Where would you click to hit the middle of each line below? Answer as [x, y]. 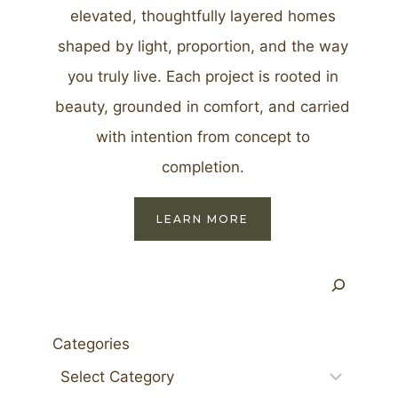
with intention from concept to [203, 137]
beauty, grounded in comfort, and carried [203, 107]
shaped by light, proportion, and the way [203, 47]
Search [77, 278]
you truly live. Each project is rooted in [203, 77]
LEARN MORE [203, 219]
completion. [203, 167]
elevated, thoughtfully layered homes [203, 16]
